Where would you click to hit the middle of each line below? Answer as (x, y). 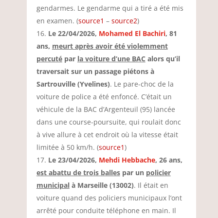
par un (133, 173)
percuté (49, 59)
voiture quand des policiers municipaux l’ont (109, 198)
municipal (53, 185)
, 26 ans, (169, 160)
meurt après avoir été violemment (110, 46)
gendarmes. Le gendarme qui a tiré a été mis (110, 8)
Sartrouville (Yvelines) (73, 84)
